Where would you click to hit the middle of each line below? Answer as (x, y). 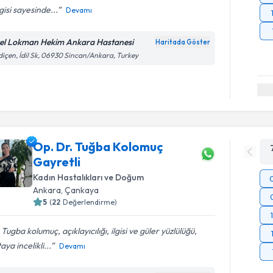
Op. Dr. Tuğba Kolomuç (98, 146)
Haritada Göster (183, 42)
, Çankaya (80, 190)
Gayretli (57, 161)
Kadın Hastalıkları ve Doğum (89, 177)
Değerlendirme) (90, 202)
